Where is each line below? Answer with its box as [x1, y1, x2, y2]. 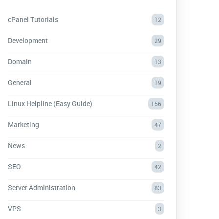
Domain [8, 57, 32, 66]
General [8, 78, 32, 87]
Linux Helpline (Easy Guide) [8, 99, 92, 108]
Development [8, 36, 48, 45]
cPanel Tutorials [8, 15, 58, 24]
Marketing [8, 120, 39, 129]
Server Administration [8, 183, 75, 192]
